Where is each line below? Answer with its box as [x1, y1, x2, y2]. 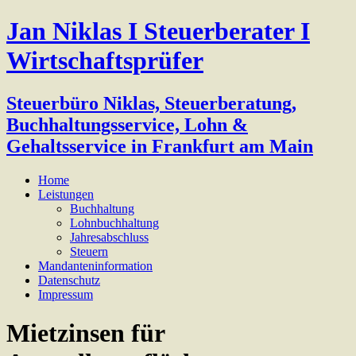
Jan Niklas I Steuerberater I [6, 17, 310, 46]
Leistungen [38, 187, 94, 201]
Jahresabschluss [70, 230, 149, 244]
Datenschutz [38, 273, 100, 287]
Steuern [70, 244, 108, 258]
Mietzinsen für [6, 319, 164, 348]
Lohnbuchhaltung [70, 215, 159, 230]
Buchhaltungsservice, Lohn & [6, 114, 248, 135]
